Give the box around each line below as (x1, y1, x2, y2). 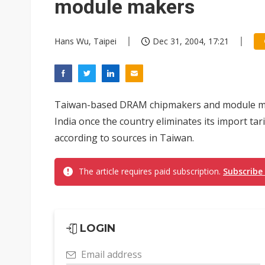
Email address (81, 248, 142, 261)
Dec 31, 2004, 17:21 (153, 35, 229, 47)
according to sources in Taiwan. (54, 131, 194, 144)
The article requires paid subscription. (79, 166, 223, 177)
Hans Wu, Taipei (54, 35, 117, 47)
